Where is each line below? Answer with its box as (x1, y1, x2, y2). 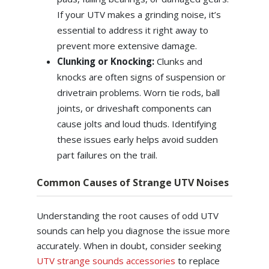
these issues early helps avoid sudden (56, 133, 218, 145)
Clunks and (156, 55, 202, 67)
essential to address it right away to (56, 23, 208, 36)
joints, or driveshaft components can (56, 101, 211, 114)
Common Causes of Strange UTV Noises (36, 175, 229, 189)
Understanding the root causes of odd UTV (36, 209, 219, 222)
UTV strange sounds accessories (36, 254, 175, 267)
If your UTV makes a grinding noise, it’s (56, 8, 221, 20)
